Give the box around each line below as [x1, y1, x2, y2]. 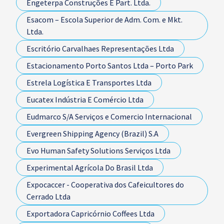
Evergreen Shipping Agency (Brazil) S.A [26, 128, 158, 138]
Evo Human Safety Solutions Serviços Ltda [26, 145, 170, 155]
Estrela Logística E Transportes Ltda [26, 77, 151, 87]
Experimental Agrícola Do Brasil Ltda [26, 162, 153, 172]
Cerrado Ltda [26, 191, 70, 201]
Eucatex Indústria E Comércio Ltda [26, 94, 143, 104]
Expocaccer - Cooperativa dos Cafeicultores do [26, 179, 184, 189]
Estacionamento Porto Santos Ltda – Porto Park [26, 60, 193, 70]
